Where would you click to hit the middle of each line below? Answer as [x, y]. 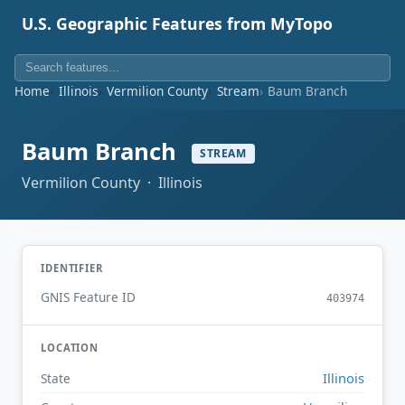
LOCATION [70, 348]
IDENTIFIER [72, 268]
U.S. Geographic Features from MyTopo [177, 24]
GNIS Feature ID [88, 297]
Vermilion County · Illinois [112, 182]
